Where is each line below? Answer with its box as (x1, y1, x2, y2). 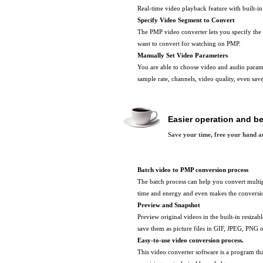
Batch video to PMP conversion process (137, 166, 248, 173)
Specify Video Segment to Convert (137, 16, 235, 23)
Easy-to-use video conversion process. (137, 237, 244, 244)
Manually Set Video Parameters (137, 52, 228, 59)
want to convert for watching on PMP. (137, 40, 241, 47)
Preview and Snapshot (137, 201, 200, 208)
